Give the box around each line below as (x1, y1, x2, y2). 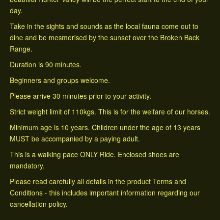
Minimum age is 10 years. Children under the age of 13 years (10, 122, 200, 133)
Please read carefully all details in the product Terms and (10, 176, 186, 187)
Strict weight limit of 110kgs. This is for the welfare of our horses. (10, 107, 210, 117)
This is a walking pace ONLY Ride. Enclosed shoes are (10, 149, 179, 160)
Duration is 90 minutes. (10, 59, 82, 70)
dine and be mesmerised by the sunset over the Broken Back (10, 32, 199, 43)
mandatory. (10, 161, 45, 171)
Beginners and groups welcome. (10, 75, 110, 85)
